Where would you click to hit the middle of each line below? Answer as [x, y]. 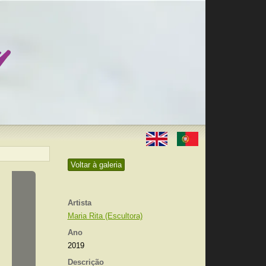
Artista [79, 203]
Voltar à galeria [96, 165]
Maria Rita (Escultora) [105, 216]
